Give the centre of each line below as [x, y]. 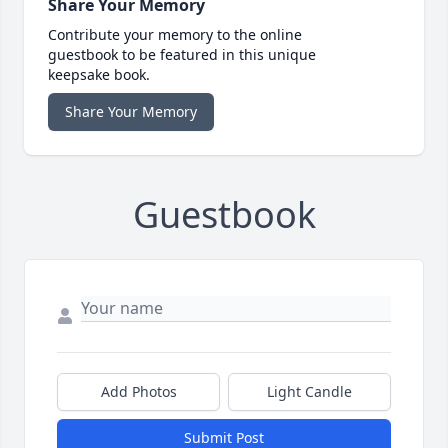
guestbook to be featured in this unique [182, 54]
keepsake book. [99, 74]
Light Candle [309, 391]
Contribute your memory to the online [175, 34]
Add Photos [138, 391]
